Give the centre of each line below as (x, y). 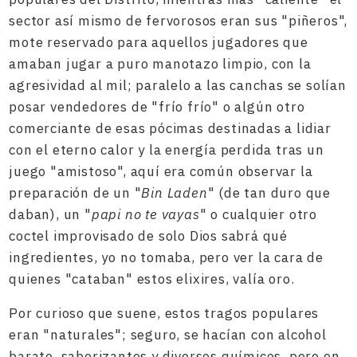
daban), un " (50, 214)
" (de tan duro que (269, 193)
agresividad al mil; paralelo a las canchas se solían (178, 85)
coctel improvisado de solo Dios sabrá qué (149, 236)
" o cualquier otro (259, 214)
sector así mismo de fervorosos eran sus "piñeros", (178, 21)
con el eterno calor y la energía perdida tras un (167, 150)
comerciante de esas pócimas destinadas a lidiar (170, 128)
